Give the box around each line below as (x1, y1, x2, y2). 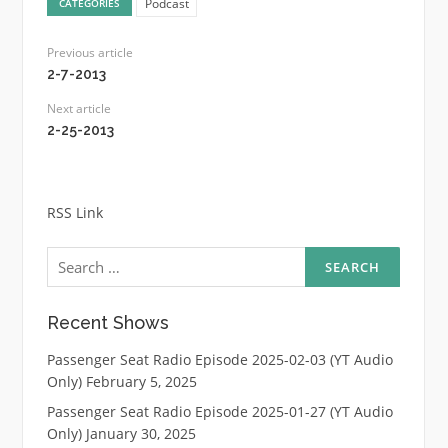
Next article (46, 100, 111, 118)
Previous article (46, 44, 133, 62)
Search (45, 243, 92, 263)
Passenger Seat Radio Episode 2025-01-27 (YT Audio (46, 401, 393, 421)
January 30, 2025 (85, 423, 196, 443)
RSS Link (46, 203, 103, 222)
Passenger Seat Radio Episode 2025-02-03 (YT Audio (46, 349, 393, 369)
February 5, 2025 (85, 371, 197, 391)
